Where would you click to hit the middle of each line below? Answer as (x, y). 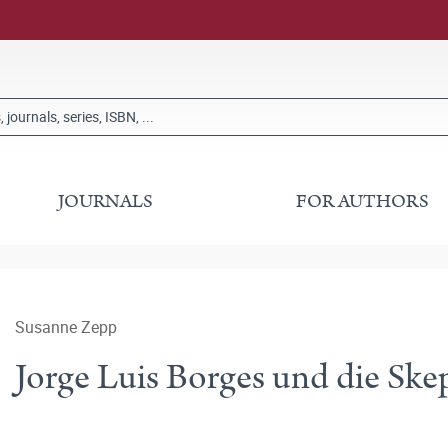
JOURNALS (106, 201)
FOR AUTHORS (362, 201)
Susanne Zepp (66, 327)
